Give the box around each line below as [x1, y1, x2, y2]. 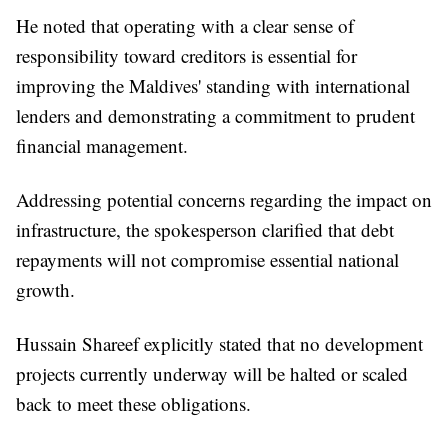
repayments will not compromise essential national [16, 247, 399, 273]
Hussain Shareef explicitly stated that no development [16, 331, 423, 357]
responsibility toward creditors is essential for [16, 43, 357, 69]
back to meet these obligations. [16, 391, 251, 417]
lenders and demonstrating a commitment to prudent [16, 103, 415, 129]
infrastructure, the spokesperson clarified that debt [16, 217, 394, 243]
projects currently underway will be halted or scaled [16, 361, 408, 387]
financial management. [16, 133, 188, 159]
